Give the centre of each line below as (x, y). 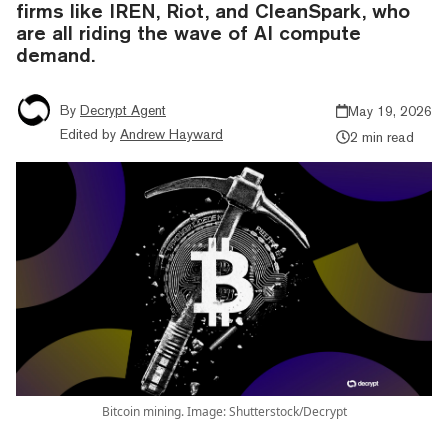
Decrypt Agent (123, 109)
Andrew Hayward (171, 133)
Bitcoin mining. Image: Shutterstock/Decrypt (224, 411)
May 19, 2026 (390, 110)
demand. (55, 54)
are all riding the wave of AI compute (188, 32)
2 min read (381, 136)
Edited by (88, 133)
